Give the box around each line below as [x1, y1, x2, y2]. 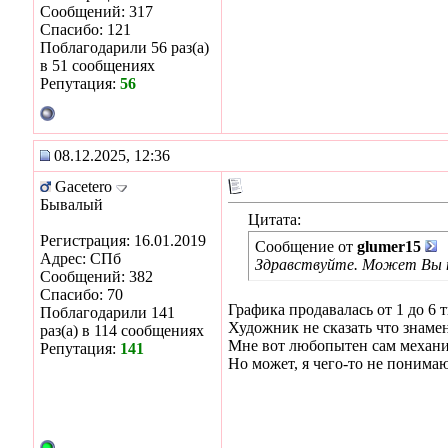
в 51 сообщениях [40, 56, 155, 74]
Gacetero [55, 177, 112, 195]
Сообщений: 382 [40, 267, 153, 285]
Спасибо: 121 [40, 20, 131, 38]
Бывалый [40, 195, 103, 213]
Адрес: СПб [40, 249, 121, 267]
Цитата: [248, 210, 301, 228]
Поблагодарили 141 [40, 303, 175, 321]
